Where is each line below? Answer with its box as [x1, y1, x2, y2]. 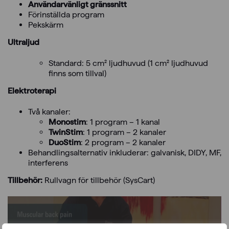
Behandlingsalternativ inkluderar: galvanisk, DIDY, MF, [28, 147, 221, 157]
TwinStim [49, 127, 83, 137]
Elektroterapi [8, 85, 56, 96]
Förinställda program [28, 9, 104, 19]
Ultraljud [8, 37, 39, 47]
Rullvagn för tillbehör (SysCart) [42, 175, 155, 185]
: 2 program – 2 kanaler [81, 137, 166, 147]
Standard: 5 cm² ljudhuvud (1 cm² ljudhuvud [49, 58, 208, 68]
